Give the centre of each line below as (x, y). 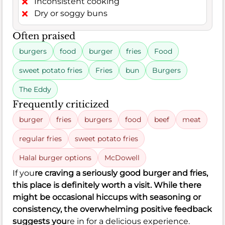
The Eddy (35, 89)
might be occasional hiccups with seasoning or (107, 197)
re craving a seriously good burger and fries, (121, 173)
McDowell (122, 157)
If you (24, 173)
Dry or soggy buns (71, 13)
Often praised (44, 36)
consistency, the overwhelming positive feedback (112, 209)
